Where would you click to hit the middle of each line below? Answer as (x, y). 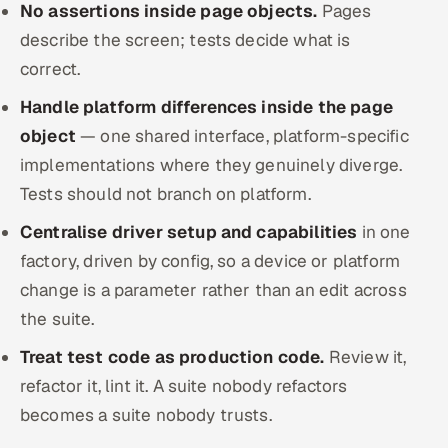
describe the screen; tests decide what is (185, 40)
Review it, (365, 357)
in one (384, 232)
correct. (50, 69)
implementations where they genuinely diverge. (211, 165)
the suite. (57, 319)
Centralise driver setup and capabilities (189, 232)
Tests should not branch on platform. (165, 194)
